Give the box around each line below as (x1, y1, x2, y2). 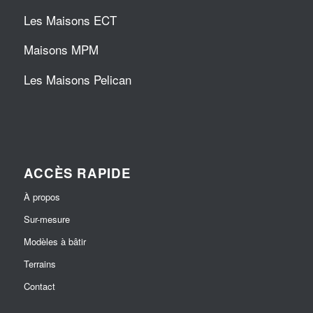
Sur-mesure (23, 212, 70, 226)
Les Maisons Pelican (23, 70, 131, 88)
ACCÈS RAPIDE (23, 163, 131, 182)
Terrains (23, 256, 56, 270)
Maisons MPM (23, 41, 99, 59)
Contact (23, 279, 55, 293)
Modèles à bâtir (23, 234, 86, 248)
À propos (23, 189, 60, 203)
